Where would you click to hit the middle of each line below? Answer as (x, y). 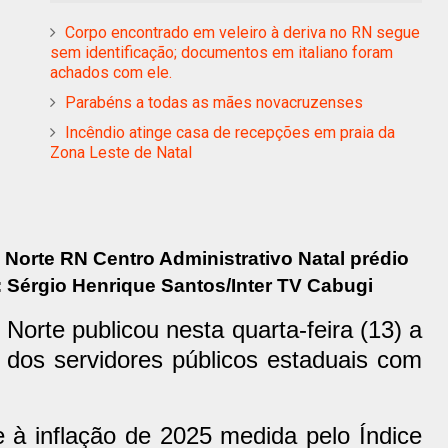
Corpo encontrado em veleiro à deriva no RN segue (242, 32)
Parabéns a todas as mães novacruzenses (214, 102)
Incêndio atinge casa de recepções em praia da (230, 132)
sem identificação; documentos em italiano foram (221, 52)
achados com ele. (111, 72)
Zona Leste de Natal (121, 152)
